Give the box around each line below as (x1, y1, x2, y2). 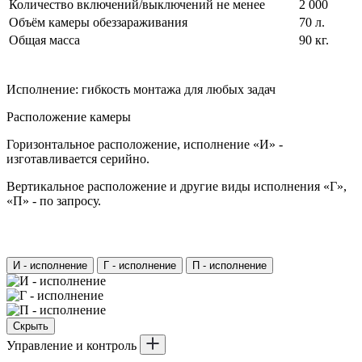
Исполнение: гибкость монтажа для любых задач (6, 82, 276, 96)
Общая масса (9, 32, 80, 47)
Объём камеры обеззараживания (9, 15, 187, 29)
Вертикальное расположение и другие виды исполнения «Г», (6, 179, 347, 193)
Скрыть (13, 319, 48, 332)
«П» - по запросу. (6, 193, 101, 208)
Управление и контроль (6, 338, 137, 352)
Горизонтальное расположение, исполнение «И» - (6, 137, 283, 151)
